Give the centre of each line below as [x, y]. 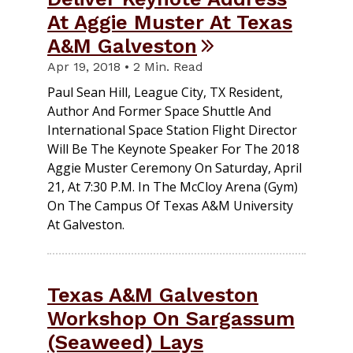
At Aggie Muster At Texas [170, 22]
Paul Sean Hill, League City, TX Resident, [165, 93]
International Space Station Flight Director [172, 130]
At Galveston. [86, 225]
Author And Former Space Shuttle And [159, 111]
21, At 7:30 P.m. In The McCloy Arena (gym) [173, 187]
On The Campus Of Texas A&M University [170, 206]
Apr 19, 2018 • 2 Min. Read [125, 67]
